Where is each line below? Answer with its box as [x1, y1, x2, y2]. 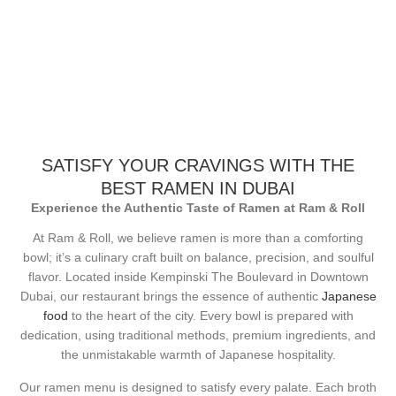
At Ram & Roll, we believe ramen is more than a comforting [33, 231, 363, 246]
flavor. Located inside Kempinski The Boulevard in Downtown [27, 270, 369, 285]
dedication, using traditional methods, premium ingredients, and [20, 328, 376, 343]
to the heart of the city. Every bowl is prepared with [67, 308, 354, 324]
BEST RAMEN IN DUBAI [101, 178, 295, 198]
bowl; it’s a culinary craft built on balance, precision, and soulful [22, 250, 374, 265]
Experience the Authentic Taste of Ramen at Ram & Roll [31, 200, 365, 215]
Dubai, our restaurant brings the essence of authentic [19, 289, 322, 304]
